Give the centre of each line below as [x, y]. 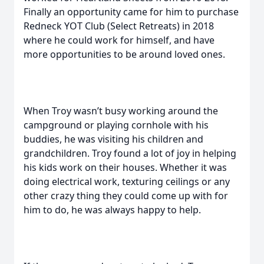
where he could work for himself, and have [119, 40]
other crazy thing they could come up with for [126, 196]
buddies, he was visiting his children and [113, 139]
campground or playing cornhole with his [116, 125]
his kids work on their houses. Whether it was [125, 167]
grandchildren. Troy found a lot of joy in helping [130, 153]
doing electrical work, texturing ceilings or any [127, 181]
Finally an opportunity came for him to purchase [131, 12]
